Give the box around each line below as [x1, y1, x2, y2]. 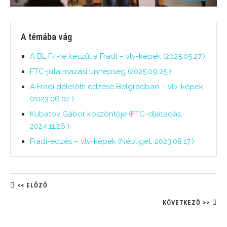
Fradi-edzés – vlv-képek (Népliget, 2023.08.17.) [30, 137, 194, 146]
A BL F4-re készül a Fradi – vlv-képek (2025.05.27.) [30, 52, 205, 61]
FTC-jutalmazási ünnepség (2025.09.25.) [30, 67, 171, 77]
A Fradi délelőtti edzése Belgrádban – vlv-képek [30, 82, 203, 92]
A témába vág [21, 31, 72, 43]
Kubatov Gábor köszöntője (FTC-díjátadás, [30, 109, 182, 119]
